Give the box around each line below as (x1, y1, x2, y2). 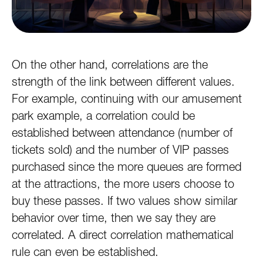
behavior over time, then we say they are (12, 211, 215, 225)
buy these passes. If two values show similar (12, 194, 237, 208)
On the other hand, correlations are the (12, 58, 208, 72)
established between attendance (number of (12, 126, 232, 140)
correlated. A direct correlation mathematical (12, 228, 234, 242)
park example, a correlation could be (12, 109, 195, 123)
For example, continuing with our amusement (12, 92, 242, 106)
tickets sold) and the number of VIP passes (12, 143, 229, 157)
